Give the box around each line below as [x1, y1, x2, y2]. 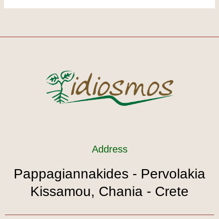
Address [91, 143, 128, 154]
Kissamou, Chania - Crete [30, 183, 189, 199]
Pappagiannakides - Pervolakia [14, 166, 205, 181]
